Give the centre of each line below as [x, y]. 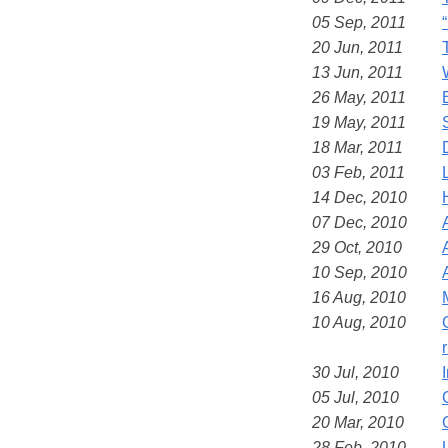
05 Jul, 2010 [355, 397]
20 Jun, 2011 [357, 47]
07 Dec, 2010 [359, 222]
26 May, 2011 [359, 97]
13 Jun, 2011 [357, 72]
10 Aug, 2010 [359, 322]
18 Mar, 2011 [357, 147]
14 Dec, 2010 [359, 197]
